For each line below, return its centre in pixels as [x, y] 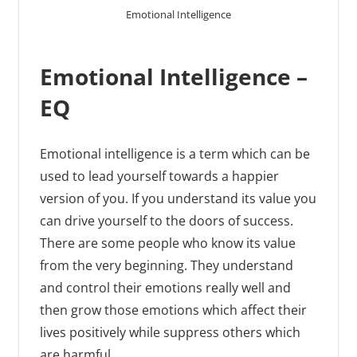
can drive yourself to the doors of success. [166, 221]
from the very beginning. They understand [166, 266]
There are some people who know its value [167, 243]
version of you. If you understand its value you [178, 199]
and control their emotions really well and [165, 288]
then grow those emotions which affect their [173, 310]
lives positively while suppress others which [170, 333]
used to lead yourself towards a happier [159, 177]
